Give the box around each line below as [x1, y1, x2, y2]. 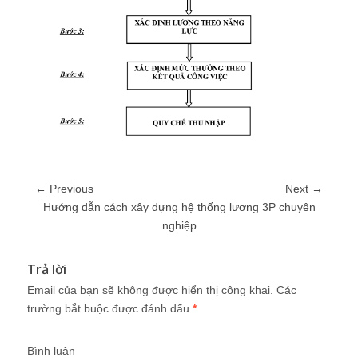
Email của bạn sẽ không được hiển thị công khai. [27, 283, 273, 296]
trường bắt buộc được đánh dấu [27, 301, 193, 315]
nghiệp [161, 218, 197, 232]
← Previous [35, 181, 93, 195]
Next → [285, 181, 323, 195]
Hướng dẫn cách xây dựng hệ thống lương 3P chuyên [42, 200, 316, 213]
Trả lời [27, 260, 66, 278]
